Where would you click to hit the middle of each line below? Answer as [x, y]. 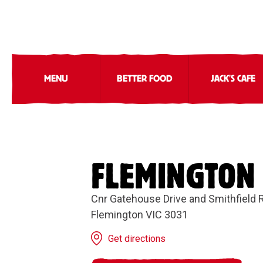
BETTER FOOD [144, 79]
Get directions [137, 239]
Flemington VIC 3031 [140, 215]
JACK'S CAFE [233, 79]
